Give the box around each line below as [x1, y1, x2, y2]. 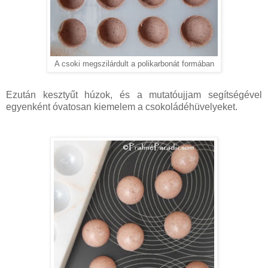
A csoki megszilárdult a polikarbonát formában [54, 60, 214, 69]
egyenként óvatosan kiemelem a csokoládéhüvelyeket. [6, 102, 237, 112]
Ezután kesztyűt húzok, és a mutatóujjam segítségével [6, 90, 262, 100]
